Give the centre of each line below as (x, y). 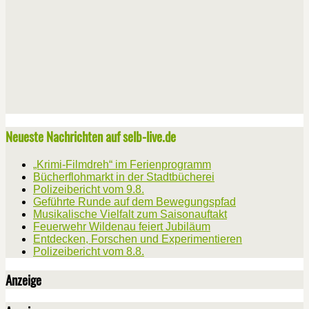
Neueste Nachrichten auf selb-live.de (91, 136)
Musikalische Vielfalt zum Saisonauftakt (130, 214)
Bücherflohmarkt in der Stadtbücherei (124, 177)
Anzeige (23, 280)
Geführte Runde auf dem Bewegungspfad (134, 201)
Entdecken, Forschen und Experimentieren (138, 239)
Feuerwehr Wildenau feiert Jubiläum (122, 226)
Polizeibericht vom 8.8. (89, 251)
